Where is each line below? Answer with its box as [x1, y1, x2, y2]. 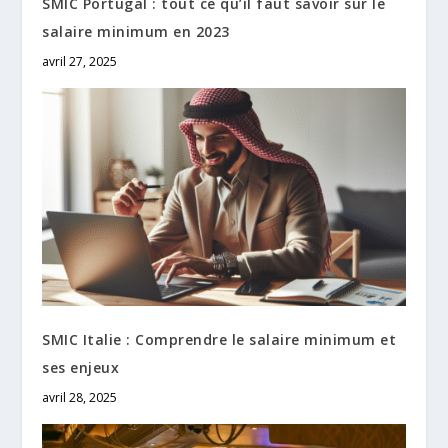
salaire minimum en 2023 [42, 22, 230, 42]
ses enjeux [42, 358, 120, 378]
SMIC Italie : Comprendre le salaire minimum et [42, 330, 397, 350]
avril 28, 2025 [42, 389, 118, 407]
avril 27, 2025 [42, 53, 118, 71]
